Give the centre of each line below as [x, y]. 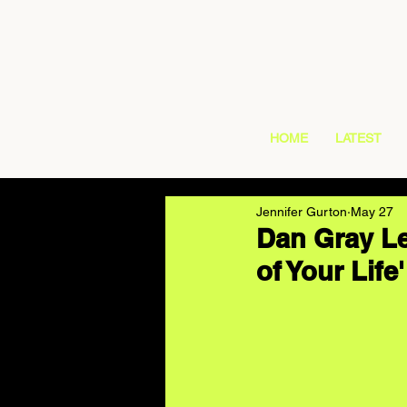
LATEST [358, 138]
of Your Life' [330, 271]
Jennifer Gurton [302, 211]
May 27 [372, 211]
